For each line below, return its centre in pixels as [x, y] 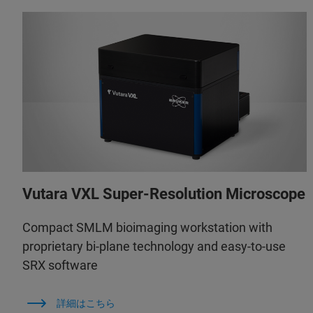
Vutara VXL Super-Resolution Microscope [164, 194]
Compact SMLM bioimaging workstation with [147, 228]
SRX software [60, 265]
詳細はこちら [86, 304]
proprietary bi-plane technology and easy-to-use [154, 247]
